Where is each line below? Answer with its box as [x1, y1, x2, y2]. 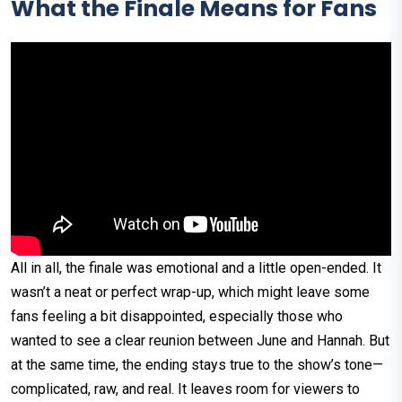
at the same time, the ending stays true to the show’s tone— [11, 356, 383, 374]
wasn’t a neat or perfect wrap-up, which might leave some [11, 284, 370, 301]
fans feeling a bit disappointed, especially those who [11, 308, 343, 326]
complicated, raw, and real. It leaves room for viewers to [11, 380, 360, 398]
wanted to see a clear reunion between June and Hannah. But [11, 332, 389, 350]
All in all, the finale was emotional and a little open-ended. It [11, 259, 381, 277]
